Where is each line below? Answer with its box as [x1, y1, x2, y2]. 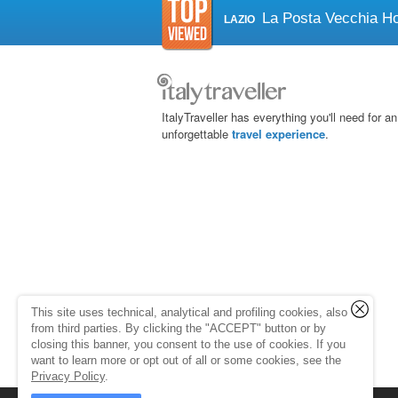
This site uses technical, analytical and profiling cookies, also [31, 306, 347, 319]
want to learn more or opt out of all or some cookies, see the [31, 354, 341, 367]
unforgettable [162, 125, 232, 142]
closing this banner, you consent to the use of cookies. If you [31, 338, 346, 351]
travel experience [232, 125, 325, 142]
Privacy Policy [31, 370, 105, 383]
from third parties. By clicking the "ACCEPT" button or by [31, 322, 326, 335]
